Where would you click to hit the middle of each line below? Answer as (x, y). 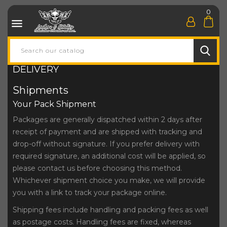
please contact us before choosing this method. (97, 168)
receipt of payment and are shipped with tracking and (107, 132)
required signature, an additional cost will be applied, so (109, 156)
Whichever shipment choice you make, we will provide (109, 180)
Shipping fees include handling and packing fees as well (110, 210)
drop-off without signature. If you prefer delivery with (106, 144)
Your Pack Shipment (54, 104)
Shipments (41, 90)
